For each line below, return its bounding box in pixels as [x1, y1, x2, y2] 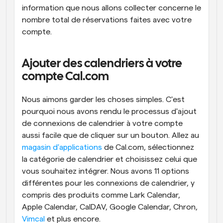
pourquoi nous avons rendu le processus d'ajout [22, 108, 197, 115]
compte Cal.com [22, 71, 109, 83]
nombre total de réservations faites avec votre [22, 16, 192, 24]
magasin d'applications [22, 143, 102, 151]
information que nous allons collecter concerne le [22, 4, 201, 12]
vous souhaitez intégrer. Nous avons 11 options [22, 167, 189, 175]
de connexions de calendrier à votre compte [22, 119, 183, 127]
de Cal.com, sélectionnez [102, 143, 194, 151]
